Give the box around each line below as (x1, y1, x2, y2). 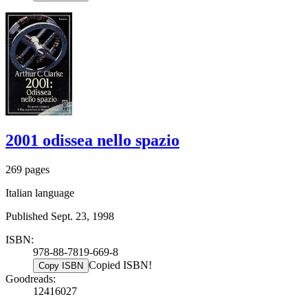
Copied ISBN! (89, 259, 152, 272)
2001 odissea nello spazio (5, 131, 179, 150)
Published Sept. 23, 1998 (5, 210, 114, 223)
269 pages (5, 164, 49, 176)
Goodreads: (5, 273, 56, 285)
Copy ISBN (38, 261, 83, 272)
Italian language (5, 187, 74, 199)
